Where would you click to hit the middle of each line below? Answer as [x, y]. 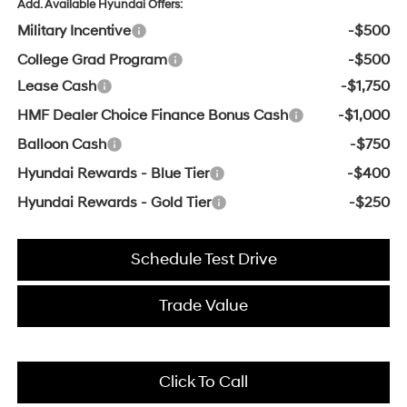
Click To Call [203, 382]
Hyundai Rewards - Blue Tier [113, 174]
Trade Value [203, 306]
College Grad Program [92, 60]
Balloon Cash [61, 145]
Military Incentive [74, 31]
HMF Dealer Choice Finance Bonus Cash [152, 116]
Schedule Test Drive [203, 260]
